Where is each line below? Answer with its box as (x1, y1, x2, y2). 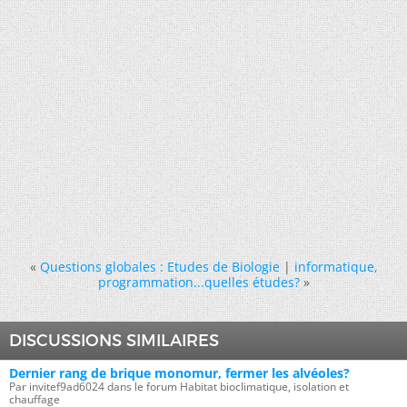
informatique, (293, 258, 378, 275)
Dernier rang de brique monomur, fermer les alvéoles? (9, 364, 350, 382)
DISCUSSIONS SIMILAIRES (9, 331, 219, 351)
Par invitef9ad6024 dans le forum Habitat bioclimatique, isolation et (9, 379, 349, 394)
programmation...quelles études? (97, 273, 300, 291)
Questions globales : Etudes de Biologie (39, 258, 280, 275)
